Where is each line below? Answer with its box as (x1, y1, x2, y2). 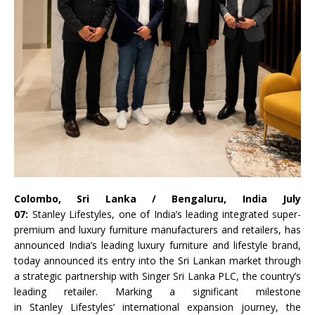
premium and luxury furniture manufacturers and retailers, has (14, 223, 301, 236)
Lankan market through (189, 254, 301, 267)
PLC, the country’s (214, 269, 302, 283)
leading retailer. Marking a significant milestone (14, 285, 301, 298)
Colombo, (14, 192, 77, 205)
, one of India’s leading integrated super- (112, 207, 301, 221)
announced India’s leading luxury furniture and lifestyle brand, (14, 238, 301, 252)
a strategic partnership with (14, 269, 142, 283)
